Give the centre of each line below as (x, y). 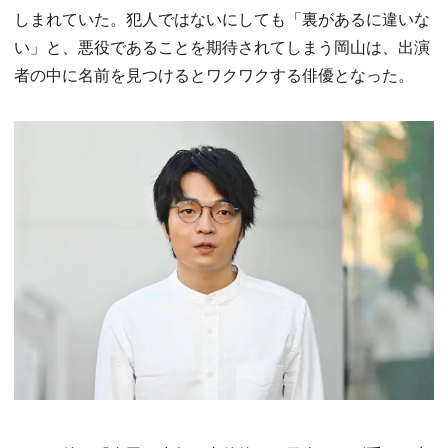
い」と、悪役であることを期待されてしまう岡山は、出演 (222, 46)
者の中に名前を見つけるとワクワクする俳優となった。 (214, 74)
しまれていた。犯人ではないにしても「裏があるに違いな (222, 18)
